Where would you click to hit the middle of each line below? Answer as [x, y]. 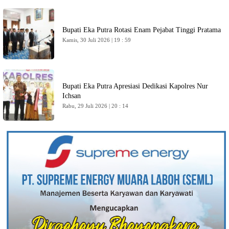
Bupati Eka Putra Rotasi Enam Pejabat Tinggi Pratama [142, 30]
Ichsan [72, 96]
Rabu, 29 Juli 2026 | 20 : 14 [95, 106]
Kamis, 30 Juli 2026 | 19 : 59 [97, 40]
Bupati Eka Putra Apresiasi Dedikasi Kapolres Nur [135, 86]
